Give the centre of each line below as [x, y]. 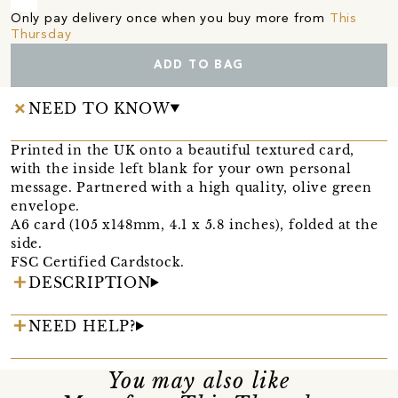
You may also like [199, 381]
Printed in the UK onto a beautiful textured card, [183, 150]
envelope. [46, 206]
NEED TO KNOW [99, 108]
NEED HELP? [82, 326]
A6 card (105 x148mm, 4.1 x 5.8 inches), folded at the [195, 224]
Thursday [41, 35]
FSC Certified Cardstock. [98, 262]
